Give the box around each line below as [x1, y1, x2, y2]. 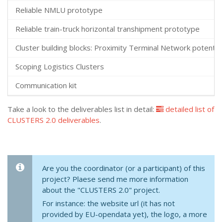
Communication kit [15, 80, 77, 90]
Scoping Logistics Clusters [15, 61, 104, 71]
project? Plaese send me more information [42, 174, 188, 184]
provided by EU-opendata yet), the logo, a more [42, 209, 207, 219]
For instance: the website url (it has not [42, 198, 175, 208]
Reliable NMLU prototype [15, 5, 103, 15]
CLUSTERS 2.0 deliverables [7, 115, 100, 125]
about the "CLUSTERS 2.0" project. [42, 185, 160, 195]
